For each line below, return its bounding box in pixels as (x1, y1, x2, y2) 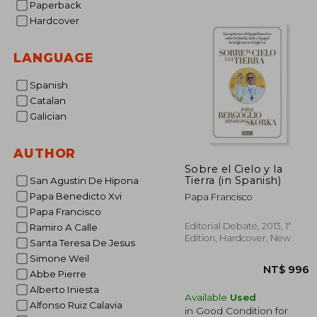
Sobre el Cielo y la (185, 162, 283, 175)
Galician (36, 110, 67, 122)
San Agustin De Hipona (35, 175, 139, 186)
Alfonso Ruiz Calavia (36, 299, 122, 311)
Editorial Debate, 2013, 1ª (185, 220, 292, 231)
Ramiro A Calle (35, 221, 98, 233)
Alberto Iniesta (36, 284, 99, 295)
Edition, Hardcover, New (185, 232, 291, 243)
